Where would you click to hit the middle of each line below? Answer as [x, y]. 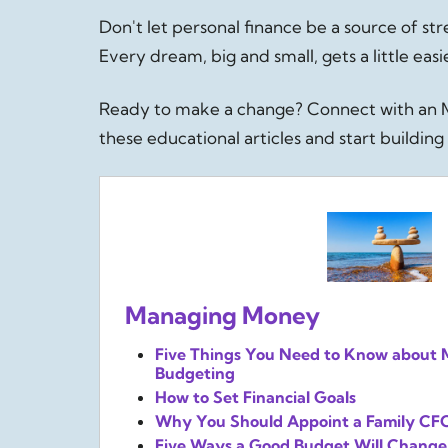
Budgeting [195, 373]
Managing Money [222, 315]
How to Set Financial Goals [255, 397]
